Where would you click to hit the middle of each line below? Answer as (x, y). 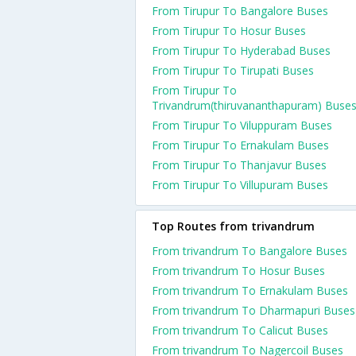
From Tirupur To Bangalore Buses (240, 11)
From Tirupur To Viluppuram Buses (242, 125)
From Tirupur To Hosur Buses (229, 31)
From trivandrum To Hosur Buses (238, 271)
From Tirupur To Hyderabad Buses (241, 50)
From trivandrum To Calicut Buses (240, 330)
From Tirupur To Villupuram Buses (240, 185)
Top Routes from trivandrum (233, 226)
